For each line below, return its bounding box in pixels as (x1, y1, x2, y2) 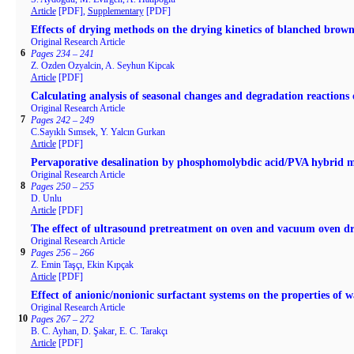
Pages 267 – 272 (30, 314, 94, 325)
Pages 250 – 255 (30, 181, 94, 192)
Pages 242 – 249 (30, 115, 94, 126)
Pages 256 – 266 (30, 247, 94, 258)
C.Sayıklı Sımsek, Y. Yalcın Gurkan (30, 126, 165, 137)
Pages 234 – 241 (30, 48, 94, 59)
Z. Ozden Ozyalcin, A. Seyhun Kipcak (30, 60, 175, 71)
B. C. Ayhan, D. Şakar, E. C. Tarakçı (30, 326, 168, 337)
